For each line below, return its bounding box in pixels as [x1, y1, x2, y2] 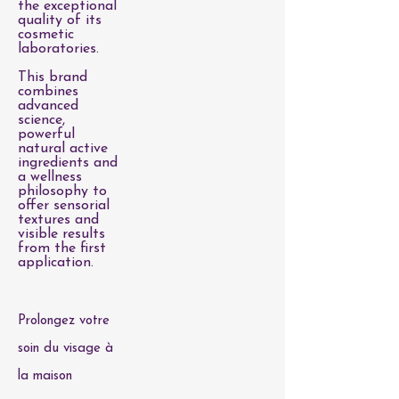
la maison [18, 370, 72, 383]
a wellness [18, 170, 82, 184]
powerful [18, 127, 75, 142]
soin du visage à [18, 342, 113, 355]
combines [18, 85, 78, 99]
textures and [18, 213, 99, 227]
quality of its [18, 13, 102, 28]
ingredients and [18, 156, 118, 170]
